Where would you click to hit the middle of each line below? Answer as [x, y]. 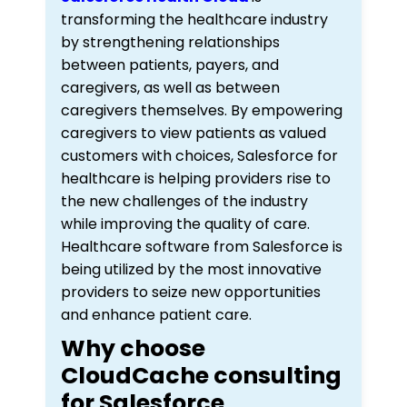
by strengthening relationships [170, 42]
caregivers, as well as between [170, 87]
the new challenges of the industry [184, 201]
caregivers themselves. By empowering [202, 110]
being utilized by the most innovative [191, 269]
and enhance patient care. [156, 314]
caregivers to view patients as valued [194, 133]
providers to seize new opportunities [191, 292]
